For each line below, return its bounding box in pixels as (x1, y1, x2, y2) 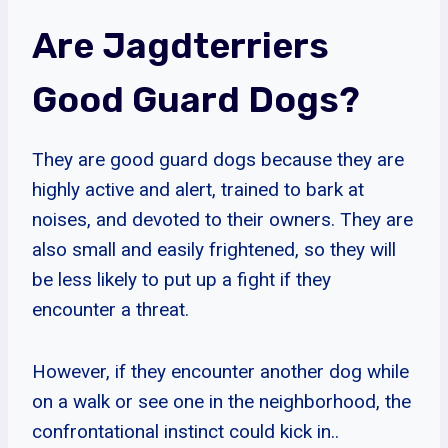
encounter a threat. (32, 297, 189, 321)
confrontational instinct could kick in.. (32, 419, 339, 443)
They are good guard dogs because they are (32, 147, 404, 171)
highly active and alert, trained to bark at (32, 177, 364, 201)
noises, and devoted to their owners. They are (32, 207, 413, 231)
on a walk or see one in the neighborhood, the (32, 389, 411, 413)
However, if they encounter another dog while (32, 359, 409, 383)
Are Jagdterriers (32, 23, 329, 67)
